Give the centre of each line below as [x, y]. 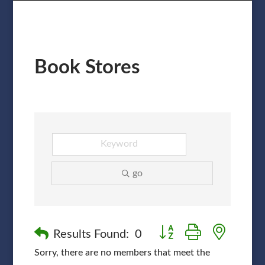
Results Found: [91, 234]
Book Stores [87, 67]
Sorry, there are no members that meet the [122, 252]
